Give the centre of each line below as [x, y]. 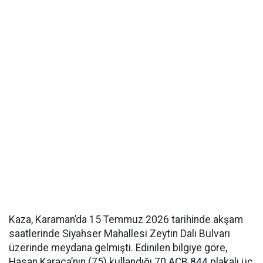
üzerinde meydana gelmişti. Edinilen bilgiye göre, [118, 248]
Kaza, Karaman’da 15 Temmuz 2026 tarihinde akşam [126, 220]
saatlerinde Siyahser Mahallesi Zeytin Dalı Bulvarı [119, 234]
